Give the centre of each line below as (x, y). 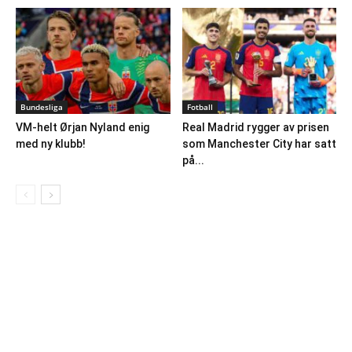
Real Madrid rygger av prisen (255, 127)
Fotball (200, 106)
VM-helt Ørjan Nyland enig (82, 127)
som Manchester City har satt (259, 143)
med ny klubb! (51, 143)
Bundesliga (42, 106)
